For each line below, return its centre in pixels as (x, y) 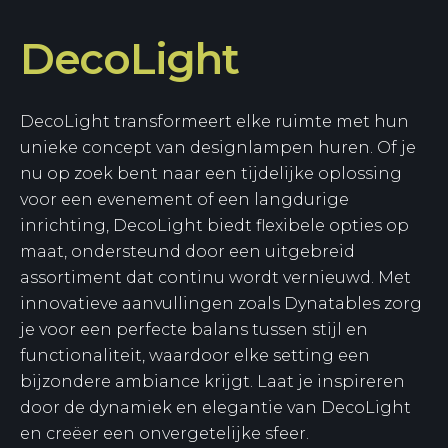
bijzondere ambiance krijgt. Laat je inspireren (212, 382)
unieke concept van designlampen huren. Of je (218, 148)
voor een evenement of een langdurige (184, 200)
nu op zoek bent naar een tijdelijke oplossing (211, 174)
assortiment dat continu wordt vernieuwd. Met (215, 278)
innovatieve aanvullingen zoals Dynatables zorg (221, 304)
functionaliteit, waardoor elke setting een (195, 356)
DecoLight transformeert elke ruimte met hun (214, 122)
